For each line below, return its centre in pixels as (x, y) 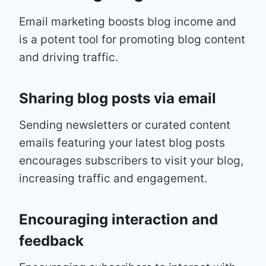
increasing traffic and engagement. (113, 178)
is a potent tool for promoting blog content (132, 39)
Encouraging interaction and (118, 219)
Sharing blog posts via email (118, 98)
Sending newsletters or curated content (125, 125)
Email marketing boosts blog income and (128, 21)
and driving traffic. (69, 57)
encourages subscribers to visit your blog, (131, 160)
